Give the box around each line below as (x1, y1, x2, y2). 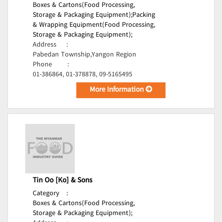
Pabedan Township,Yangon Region (33, 49, 136, 61)
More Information (90, 84, 146, 97)
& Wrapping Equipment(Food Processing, (33, 19, 155, 31)
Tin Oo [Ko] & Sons (33, 174, 92, 187)
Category (33, 188, 59, 200)
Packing (132, 9, 155, 21)
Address (33, 39, 56, 51)
